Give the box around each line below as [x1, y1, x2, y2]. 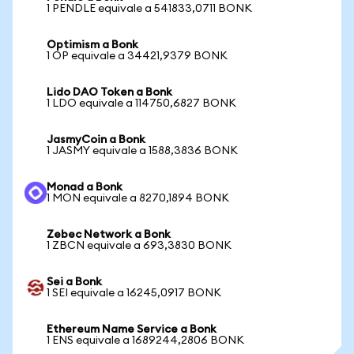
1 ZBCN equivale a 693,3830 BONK [47, 240, 232, 251]
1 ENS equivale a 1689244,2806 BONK [47, 335, 244, 346]
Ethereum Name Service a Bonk [47, 324, 217, 335]
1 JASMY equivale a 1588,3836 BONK [47, 145, 238, 156]
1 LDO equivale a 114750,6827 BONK [47, 98, 236, 109]
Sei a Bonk [47, 277, 102, 288]
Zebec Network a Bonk [47, 229, 171, 240]
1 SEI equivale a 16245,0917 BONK [47, 288, 221, 299]
